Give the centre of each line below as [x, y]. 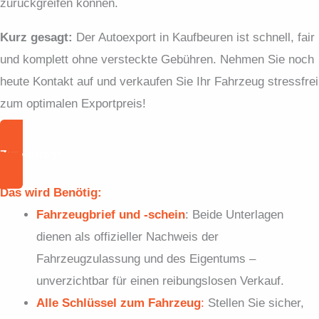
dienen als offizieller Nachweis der [127, 237]
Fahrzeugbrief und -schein [111, 215]
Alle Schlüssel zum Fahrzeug [119, 303]
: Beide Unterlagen [234, 215]
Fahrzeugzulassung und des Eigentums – [146, 259]
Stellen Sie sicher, [254, 303]
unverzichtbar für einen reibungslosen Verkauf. [160, 281]
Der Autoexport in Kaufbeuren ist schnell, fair [194, 37]
